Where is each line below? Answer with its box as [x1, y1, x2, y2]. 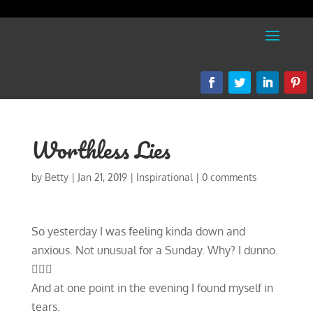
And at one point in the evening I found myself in [31, 281, 273, 295]
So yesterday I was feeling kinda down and [31, 224, 245, 238]
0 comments [201, 171, 257, 183]
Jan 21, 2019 [77, 171, 127, 183]
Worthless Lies [31, 131, 170, 168]
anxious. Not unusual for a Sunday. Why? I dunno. [31, 243, 278, 257]
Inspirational [136, 171, 193, 183]
